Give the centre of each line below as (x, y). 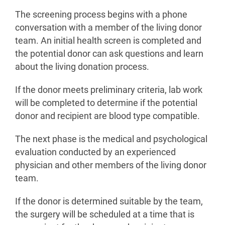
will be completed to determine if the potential (106, 103)
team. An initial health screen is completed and (108, 41)
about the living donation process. (82, 67)
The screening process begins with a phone (101, 15)
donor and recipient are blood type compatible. (107, 116)
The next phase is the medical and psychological (111, 139)
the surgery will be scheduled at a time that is (105, 215)
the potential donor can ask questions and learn (109, 54)
